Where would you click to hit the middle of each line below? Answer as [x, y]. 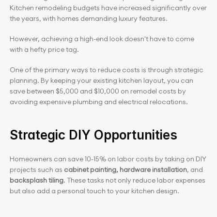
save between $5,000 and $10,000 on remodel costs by [98, 91]
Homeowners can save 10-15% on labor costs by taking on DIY [108, 159]
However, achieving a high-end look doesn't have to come [102, 39]
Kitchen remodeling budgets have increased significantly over [108, 8]
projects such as [37, 170]
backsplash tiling [37, 180]
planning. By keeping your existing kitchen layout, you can [101, 80]
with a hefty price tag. [44, 49]
